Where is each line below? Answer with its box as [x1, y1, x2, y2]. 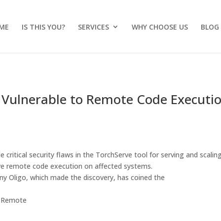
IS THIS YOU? [22, 22, 65, 32]
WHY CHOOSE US [132, 22, 188, 32]
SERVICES [78, 22, 109, 32]
